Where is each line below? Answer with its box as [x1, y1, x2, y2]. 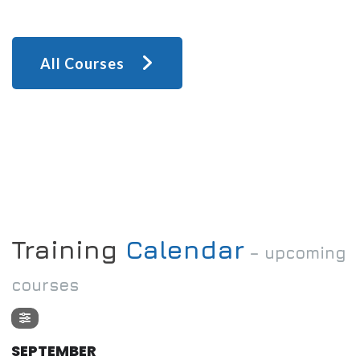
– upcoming [244, 243, 346, 263]
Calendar [125, 235, 244, 265]
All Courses [40, 54, 125, 72]
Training [11, 235, 125, 265]
